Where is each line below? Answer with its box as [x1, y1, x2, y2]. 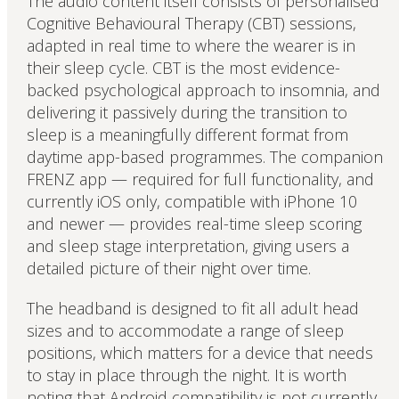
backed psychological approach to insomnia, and [26, 78, 380, 101]
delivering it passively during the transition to [26, 101, 347, 123]
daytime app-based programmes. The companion [26, 145, 383, 167]
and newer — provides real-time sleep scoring [26, 212, 362, 234]
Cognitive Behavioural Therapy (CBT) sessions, [26, 12, 356, 34]
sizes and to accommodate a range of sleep [26, 319, 344, 341]
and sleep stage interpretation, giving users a [26, 234, 349, 256]
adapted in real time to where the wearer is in [26, 34, 355, 56]
